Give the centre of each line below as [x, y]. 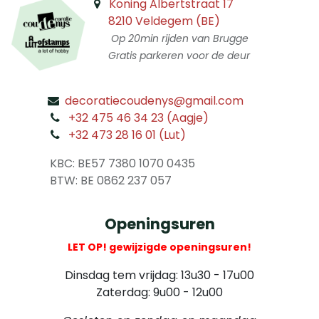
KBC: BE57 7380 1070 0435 [122, 163]
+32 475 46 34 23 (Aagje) [138, 118]
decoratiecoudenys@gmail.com [154, 101]
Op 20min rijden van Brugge [179, 38]
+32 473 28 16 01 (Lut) [127, 135]
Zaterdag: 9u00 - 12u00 [159, 292]
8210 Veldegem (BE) [164, 21]
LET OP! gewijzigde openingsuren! [159, 247]
